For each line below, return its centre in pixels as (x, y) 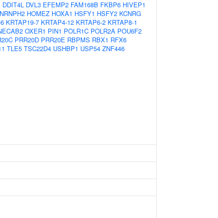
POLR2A (103, 31)
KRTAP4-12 (57, 22)
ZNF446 (113, 48)
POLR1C (76, 31)
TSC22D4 (37, 48)
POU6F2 (129, 31)
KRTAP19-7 (22, 22)
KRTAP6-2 (91, 22)
